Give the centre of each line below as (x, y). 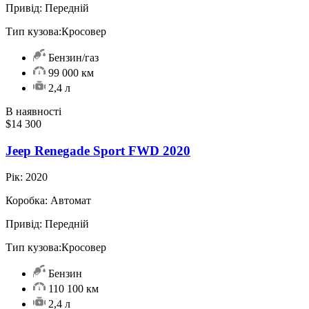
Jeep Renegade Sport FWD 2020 (98, 150)
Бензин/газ (72, 58)
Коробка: (27, 201)
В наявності (33, 111)
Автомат (69, 201)
